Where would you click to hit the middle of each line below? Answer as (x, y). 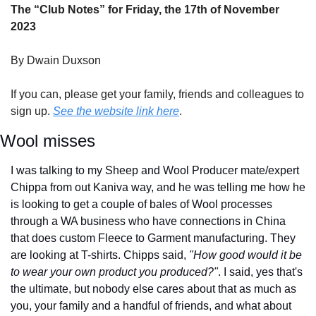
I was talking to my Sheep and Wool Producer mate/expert (155, 170)
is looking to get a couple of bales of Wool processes (141, 204)
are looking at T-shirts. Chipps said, (100, 255)
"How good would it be (245, 255)
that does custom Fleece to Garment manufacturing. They (153, 238)
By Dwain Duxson (56, 60)
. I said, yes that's (260, 272)
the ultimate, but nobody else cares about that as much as (153, 288)
